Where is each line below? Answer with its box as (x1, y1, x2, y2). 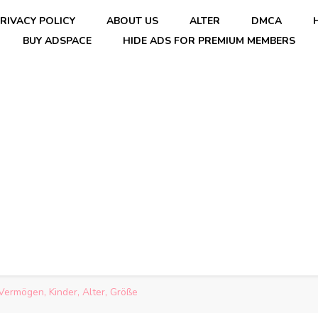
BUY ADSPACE (22, 34, 92, 48)
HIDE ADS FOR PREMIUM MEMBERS (122, 34, 295, 48)
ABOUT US (106, 14, 158, 28)
